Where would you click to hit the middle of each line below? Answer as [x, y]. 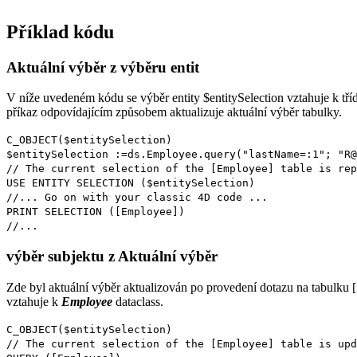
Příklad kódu [60, 31]
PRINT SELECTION [54, 212]
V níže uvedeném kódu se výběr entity [105, 98]
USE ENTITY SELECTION [70, 183]
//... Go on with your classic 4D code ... [137, 198]
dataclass [136, 301]
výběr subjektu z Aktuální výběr [112, 256]
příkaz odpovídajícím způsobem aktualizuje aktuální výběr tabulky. [174, 112]
